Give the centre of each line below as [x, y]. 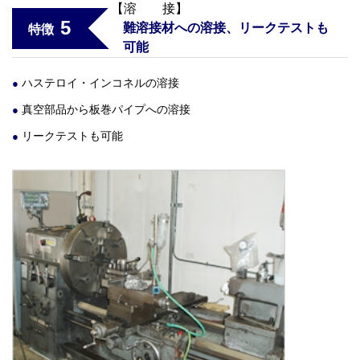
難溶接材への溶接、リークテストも [226, 28]
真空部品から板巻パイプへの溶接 [106, 110]
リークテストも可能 [72, 136]
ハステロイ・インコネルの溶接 [100, 83]
